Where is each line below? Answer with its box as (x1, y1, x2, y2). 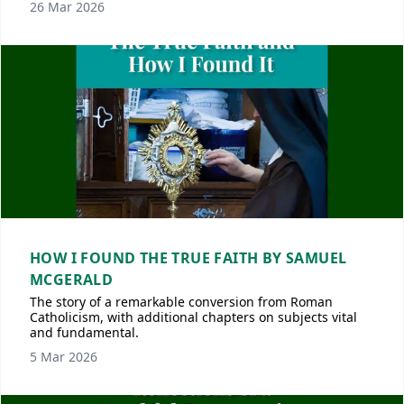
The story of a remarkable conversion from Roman (30, 293, 333, 310)
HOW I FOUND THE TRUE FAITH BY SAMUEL (30, 248, 347, 268)
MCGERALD (30, 270, 114, 289)
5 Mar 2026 (30, 348, 97, 365)
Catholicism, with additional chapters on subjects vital (30, 308, 357, 326)
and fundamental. (30, 324, 139, 341)
